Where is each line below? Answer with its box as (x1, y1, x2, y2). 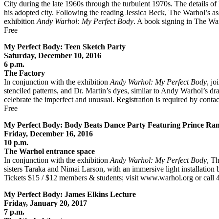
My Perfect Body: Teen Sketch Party (4, 42, 126, 51)
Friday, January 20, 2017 (4, 198, 87, 207)
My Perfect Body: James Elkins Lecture (4, 190, 136, 198)
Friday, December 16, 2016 (4, 129, 93, 138)
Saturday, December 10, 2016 (4, 51, 101, 60)
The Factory (4, 68, 45, 77)
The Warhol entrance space (4, 147, 95, 155)
